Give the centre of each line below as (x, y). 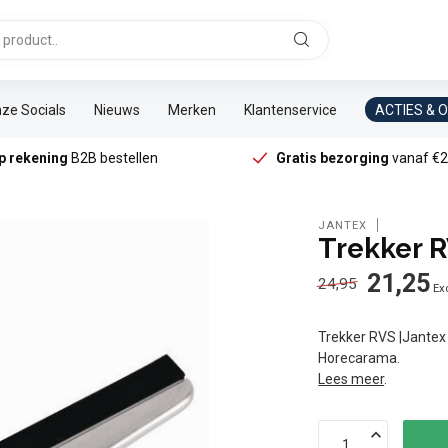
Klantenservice (290, 109)
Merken (192, 109)
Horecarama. (359, 358)
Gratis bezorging (333, 158)
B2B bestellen (112, 158)
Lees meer (351, 379)
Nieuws (117, 109)
